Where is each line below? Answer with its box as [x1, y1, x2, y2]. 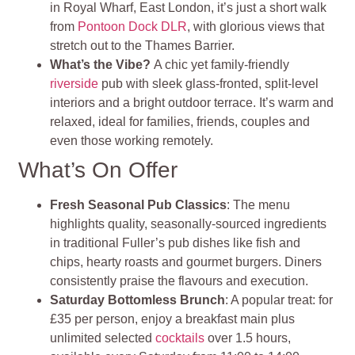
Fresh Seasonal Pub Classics [50, 198, 227, 212]
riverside [50, 77, 99, 91]
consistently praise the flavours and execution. [50, 274, 309, 288]
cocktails [155, 331, 205, 345]
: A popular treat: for [225, 293, 334, 307]
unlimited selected [50, 331, 156, 345]
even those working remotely [50, 134, 211, 148]
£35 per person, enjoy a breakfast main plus [50, 312, 296, 326]
